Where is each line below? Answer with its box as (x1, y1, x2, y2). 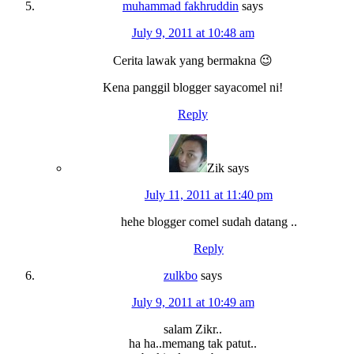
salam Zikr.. (164, 322, 222, 336)
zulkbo (164, 268, 198, 282)
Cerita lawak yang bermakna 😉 (113, 53, 273, 67)
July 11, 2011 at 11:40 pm (145, 187, 273, 201)
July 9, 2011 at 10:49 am (131, 295, 254, 309)
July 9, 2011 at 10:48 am (131, 25, 254, 40)
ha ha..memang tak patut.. (129, 336, 257, 350)
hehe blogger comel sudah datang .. (120, 214, 297, 228)
